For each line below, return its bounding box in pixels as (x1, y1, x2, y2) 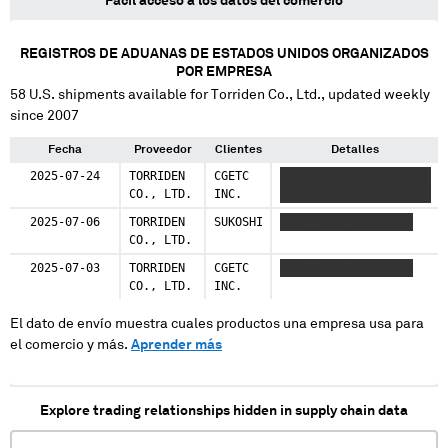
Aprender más (131, 337, 222, 352)
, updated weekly (321, 87, 430, 102)
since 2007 (10, 108, 79, 123)
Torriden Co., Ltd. (211, 87, 321, 102)
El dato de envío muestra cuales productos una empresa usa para (10, 316, 424, 331)
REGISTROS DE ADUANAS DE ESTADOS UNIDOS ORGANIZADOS (19, 47, 429, 62)
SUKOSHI (213, 214, 263, 229)
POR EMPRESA (176, 65, 272, 80)
